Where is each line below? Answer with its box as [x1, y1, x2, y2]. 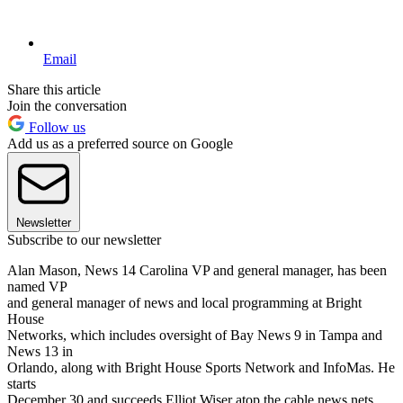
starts [7, 375, 36, 391]
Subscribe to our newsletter [7, 231, 161, 247]
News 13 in [7, 343, 73, 359]
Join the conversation [7, 97, 127, 113]
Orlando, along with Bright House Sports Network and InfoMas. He [7, 359, 395, 375]
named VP [7, 278, 67, 294]
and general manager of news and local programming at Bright [7, 294, 362, 310]
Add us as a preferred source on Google [7, 135, 233, 151]
